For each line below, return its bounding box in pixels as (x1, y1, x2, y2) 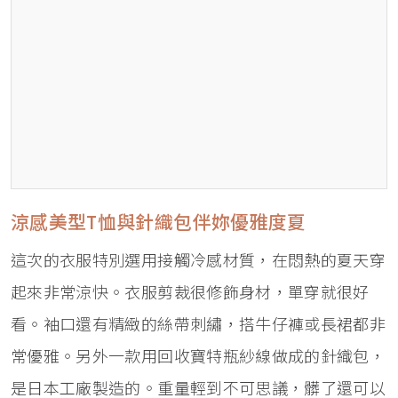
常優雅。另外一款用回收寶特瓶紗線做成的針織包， (11, 345, 386, 368)
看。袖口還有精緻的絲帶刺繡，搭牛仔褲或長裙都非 (11, 313, 386, 336)
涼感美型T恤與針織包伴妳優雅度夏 (11, 209, 306, 235)
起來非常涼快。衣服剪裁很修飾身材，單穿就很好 (11, 281, 370, 304)
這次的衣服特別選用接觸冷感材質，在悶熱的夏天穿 (11, 249, 386, 272)
